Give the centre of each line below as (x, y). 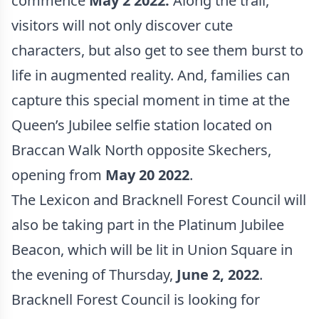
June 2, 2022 (218, 274)
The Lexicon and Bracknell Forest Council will (159, 200)
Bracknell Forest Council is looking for (136, 299)
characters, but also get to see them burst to (157, 50)
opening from (58, 175)
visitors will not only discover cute (122, 25)
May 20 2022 (147, 175)
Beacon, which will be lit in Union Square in (152, 250)
